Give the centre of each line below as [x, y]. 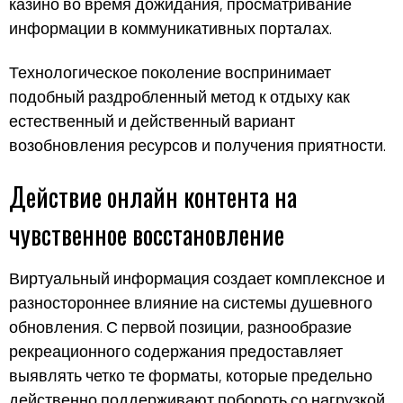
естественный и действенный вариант [152, 121]
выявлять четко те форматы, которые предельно [191, 375]
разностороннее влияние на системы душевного [191, 302]
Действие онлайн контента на [153, 196]
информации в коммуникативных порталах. [170, 28]
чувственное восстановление [147, 234]
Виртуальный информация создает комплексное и [197, 278]
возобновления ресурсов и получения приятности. [197, 145]
